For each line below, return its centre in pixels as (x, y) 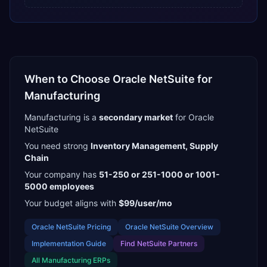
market (158, 117)
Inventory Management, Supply (154, 146)
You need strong (56, 146)
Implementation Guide (69, 243)
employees (71, 186)
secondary (121, 117)
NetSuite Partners (167, 243)
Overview (196, 227)
